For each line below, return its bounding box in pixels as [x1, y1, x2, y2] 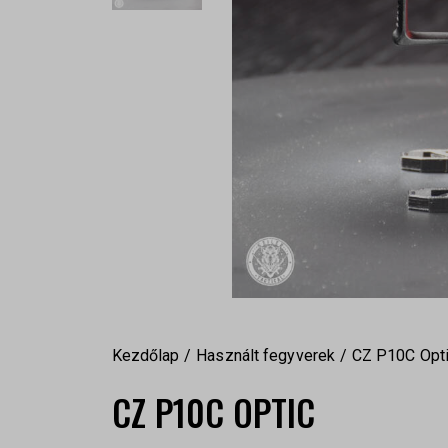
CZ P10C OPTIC [111, 386, 315, 439]
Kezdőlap [111, 346, 180, 366]
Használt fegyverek [196, 346, 336, 366]
